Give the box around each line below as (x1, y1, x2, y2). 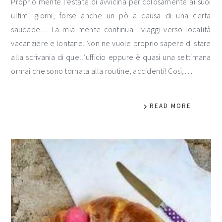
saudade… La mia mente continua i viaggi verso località (11, 24, 211, 35)
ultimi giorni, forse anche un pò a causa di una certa (11, 10, 211, 21)
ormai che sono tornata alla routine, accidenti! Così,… (11, 66, 192, 76)
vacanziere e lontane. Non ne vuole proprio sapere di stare (11, 38, 211, 49)
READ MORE (149, 102, 191, 111)
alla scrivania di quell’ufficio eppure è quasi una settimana (11, 52, 211, 62)
